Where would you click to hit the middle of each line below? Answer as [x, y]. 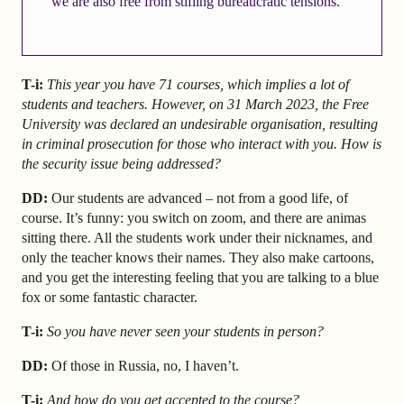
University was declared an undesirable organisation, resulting [200, 124]
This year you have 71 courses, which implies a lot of [198, 85]
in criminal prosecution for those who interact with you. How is [202, 144]
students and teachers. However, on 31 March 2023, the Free [195, 105]
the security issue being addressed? [121, 164]
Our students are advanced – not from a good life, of [198, 198]
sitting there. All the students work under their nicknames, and [197, 238]
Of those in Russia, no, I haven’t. [143, 366]
